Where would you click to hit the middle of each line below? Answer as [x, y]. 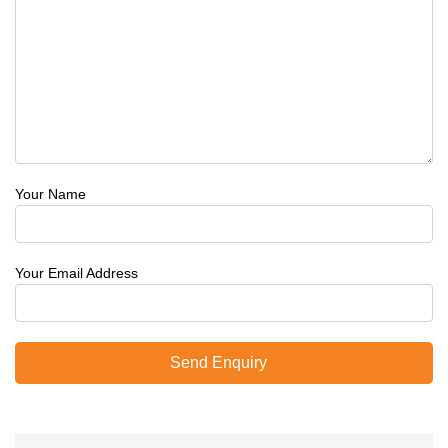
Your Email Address [76, 273]
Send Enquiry [218, 362]
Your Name [50, 194]
